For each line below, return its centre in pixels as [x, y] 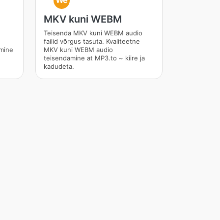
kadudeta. [59, 66]
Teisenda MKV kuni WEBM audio [93, 33]
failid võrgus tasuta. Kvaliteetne [92, 41]
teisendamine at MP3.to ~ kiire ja [94, 58]
